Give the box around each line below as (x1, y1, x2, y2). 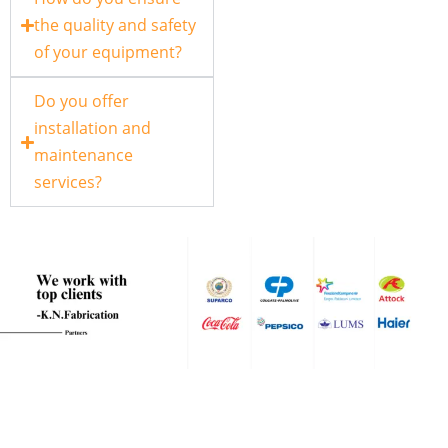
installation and (34, 117, 152, 140)
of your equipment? (34, 41, 183, 64)
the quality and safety (34, 14, 197, 37)
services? (34, 171, 103, 194)
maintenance (34, 144, 134, 167)
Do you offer (34, 90, 130, 113)
